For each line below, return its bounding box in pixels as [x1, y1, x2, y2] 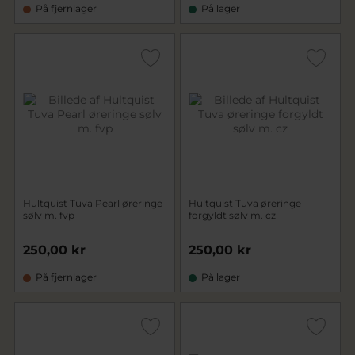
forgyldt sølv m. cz [189, 209, 276, 221]
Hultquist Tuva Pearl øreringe [23, 197, 162, 209]
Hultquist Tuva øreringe [189, 197, 301, 209]
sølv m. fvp [23, 209, 74, 221]
